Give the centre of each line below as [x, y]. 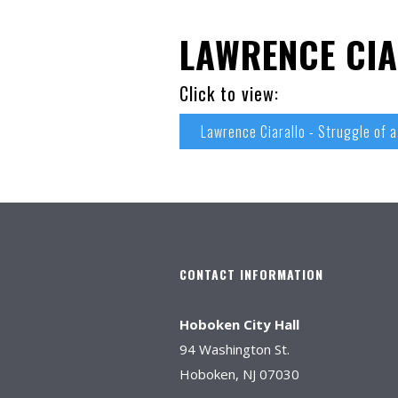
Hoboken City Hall [239, 324]
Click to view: [229, 93]
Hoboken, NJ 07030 [239, 374]
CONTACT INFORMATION [251, 274]
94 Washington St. [235, 349]
